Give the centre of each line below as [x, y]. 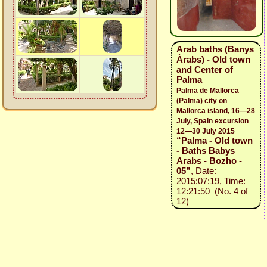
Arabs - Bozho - [209, 161]
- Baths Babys [205, 150]
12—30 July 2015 [205, 131]
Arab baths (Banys [215, 49]
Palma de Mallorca [207, 91]
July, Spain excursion [212, 121]
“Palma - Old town [214, 140]
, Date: [203, 171]
